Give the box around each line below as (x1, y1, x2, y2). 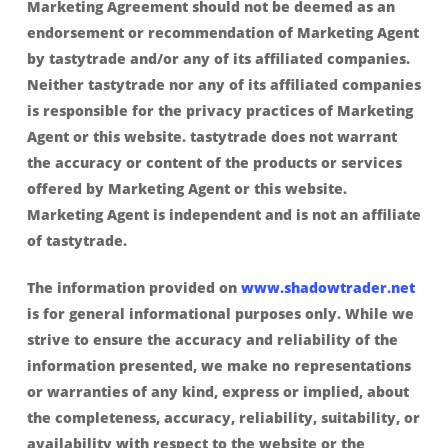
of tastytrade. (26, 231, 127, 250)
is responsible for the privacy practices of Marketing (26, 101, 413, 120)
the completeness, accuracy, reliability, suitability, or (26, 408, 420, 427)
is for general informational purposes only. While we (26, 304, 414, 323)
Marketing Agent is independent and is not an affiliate (26, 205, 421, 224)
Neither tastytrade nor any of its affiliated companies (26, 75, 421, 94)
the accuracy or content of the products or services (26, 153, 402, 172)
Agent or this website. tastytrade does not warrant (26, 127, 397, 146)
